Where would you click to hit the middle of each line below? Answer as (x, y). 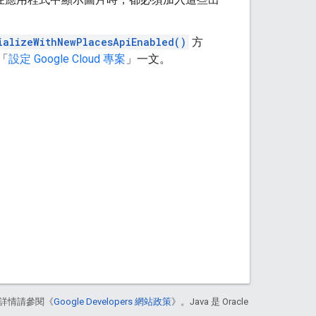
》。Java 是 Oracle (210, 301)
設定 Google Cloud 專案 (67, 59)
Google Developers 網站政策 (113, 301)
